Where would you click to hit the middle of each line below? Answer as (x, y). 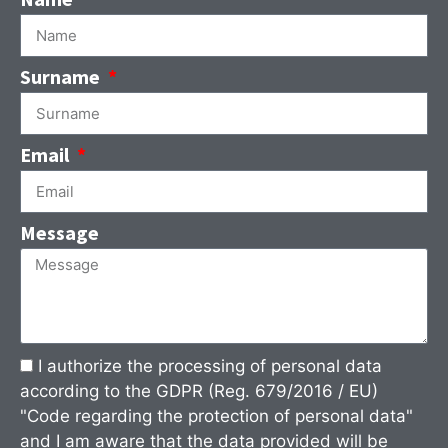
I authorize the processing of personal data (210, 366)
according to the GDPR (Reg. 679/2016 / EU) (199, 391)
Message (59, 233)
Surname (62, 77)
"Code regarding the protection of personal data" (216, 416)
